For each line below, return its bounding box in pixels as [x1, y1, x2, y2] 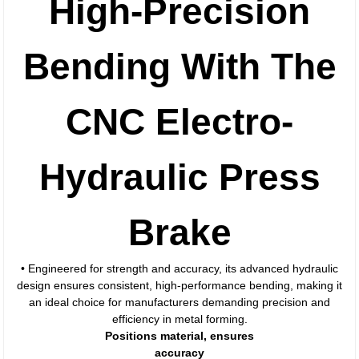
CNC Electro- [66, 101, 293, 143]
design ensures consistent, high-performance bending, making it [17, 279, 342, 292]
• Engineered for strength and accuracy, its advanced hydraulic [21, 262, 338, 275]
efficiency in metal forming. [111, 313, 248, 325]
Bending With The [22, 46, 337, 87]
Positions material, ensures [105, 329, 254, 342]
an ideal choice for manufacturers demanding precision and [29, 296, 330, 309]
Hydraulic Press [38, 156, 321, 198]
